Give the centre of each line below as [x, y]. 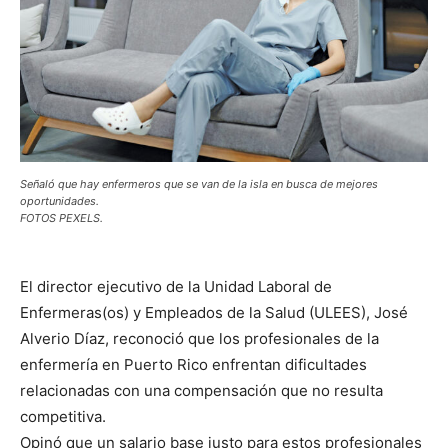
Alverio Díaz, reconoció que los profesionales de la [199, 338]
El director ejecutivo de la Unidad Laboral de [176, 286]
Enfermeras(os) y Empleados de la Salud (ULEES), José [214, 312]
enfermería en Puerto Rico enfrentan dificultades [193, 364]
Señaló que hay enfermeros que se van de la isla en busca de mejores [199, 183]
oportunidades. [59, 200]
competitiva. [63, 416]
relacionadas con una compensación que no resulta [201, 390]
